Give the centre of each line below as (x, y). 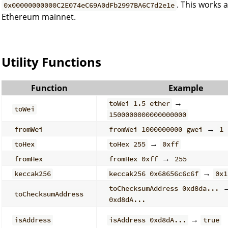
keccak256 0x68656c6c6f (154, 174)
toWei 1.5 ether (140, 104)
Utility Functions (51, 62)
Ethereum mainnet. (39, 17)
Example (186, 88)
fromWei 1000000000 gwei (156, 130)
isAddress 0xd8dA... (148, 220)
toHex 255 (127, 144)
